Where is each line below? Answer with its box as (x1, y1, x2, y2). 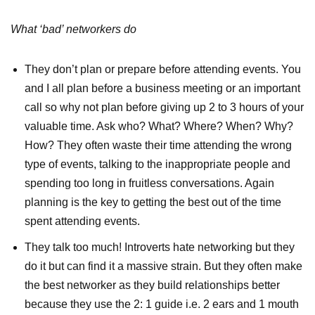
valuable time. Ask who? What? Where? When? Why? (25, 120, 293, 133)
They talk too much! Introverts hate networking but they (25, 241, 295, 254)
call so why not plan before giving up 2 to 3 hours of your (25, 101, 304, 114)
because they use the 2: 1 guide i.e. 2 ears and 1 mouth (25, 298, 299, 311)
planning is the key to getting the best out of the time (25, 196, 281, 209)
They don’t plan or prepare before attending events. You (25, 63, 301, 76)
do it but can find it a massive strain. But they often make (25, 260, 302, 273)
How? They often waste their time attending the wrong (25, 139, 292, 152)
